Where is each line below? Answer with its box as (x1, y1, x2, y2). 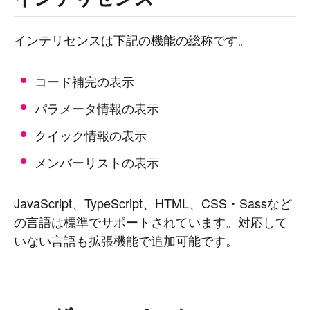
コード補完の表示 (35, 72, 134, 90)
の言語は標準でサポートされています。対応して (14, 212, 288, 230)
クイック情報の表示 (35, 126, 147, 144)
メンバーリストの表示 (35, 153, 159, 171)
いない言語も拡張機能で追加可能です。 (14, 231, 238, 249)
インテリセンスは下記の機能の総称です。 (14, 30, 250, 48)
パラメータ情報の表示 (35, 99, 159, 117)
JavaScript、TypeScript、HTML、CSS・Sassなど (14, 194, 292, 212)
